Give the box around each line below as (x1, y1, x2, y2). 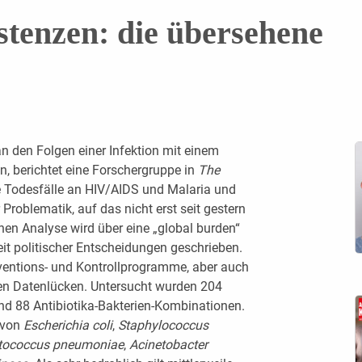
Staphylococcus (117, 317, 208, 333)
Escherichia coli (23, 317, 112, 333)
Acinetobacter (128, 336, 208, 352)
